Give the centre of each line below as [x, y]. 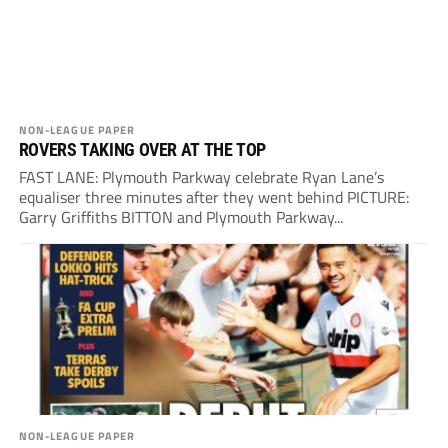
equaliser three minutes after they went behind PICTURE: [213, 197]
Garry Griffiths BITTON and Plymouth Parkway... [180, 217]
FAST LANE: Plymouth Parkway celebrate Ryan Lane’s [201, 177]
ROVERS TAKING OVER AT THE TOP [142, 150]
